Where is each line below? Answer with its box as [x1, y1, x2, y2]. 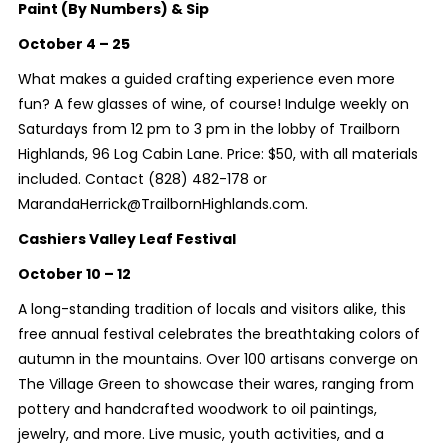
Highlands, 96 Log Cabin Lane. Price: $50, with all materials [17, 143, 418, 164]
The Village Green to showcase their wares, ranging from [17, 373, 414, 394]
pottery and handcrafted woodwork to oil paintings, [17, 398, 377, 419]
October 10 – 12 [17, 263, 131, 284]
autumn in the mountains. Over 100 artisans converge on [17, 348, 418, 369]
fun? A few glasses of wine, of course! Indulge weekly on [17, 93, 409, 114]
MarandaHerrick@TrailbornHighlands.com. [17, 193, 308, 214]
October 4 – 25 [17, 33, 130, 54]
